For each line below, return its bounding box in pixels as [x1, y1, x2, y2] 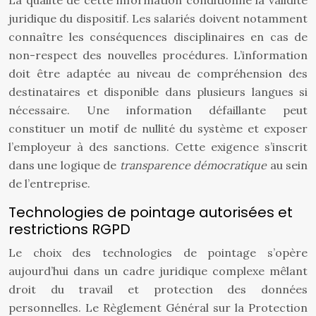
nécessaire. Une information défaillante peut [8, 103, 308, 117]
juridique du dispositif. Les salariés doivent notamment [8, 11, 308, 25]
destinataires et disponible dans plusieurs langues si [8, 85, 308, 99]
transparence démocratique [119, 158, 270, 172]
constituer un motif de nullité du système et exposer [8, 121, 308, 135]
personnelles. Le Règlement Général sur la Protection [8, 300, 308, 315]
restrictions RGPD [8, 219, 130, 239]
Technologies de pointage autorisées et [8, 202, 293, 222]
